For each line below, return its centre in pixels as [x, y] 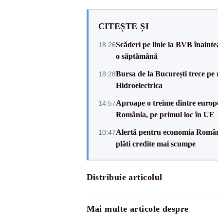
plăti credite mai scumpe [155, 144]
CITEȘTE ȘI [123, 26]
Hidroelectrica [139, 85]
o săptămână [136, 56]
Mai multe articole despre [137, 209]
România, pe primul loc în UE [165, 115]
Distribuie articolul [124, 177]
